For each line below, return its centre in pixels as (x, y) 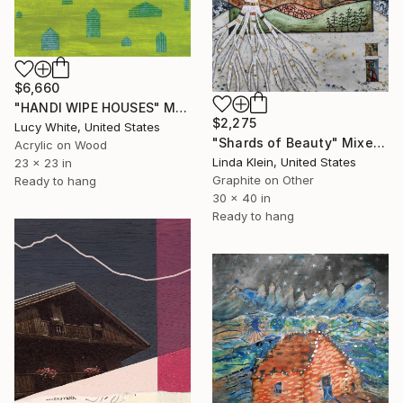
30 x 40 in (242, 197)
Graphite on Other (263, 179)
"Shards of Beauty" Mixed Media (379, 142)
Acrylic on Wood (61, 145)
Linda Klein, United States (284, 161)
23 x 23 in (43, 163)
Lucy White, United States (87, 127)
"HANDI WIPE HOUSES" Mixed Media (182, 108)
